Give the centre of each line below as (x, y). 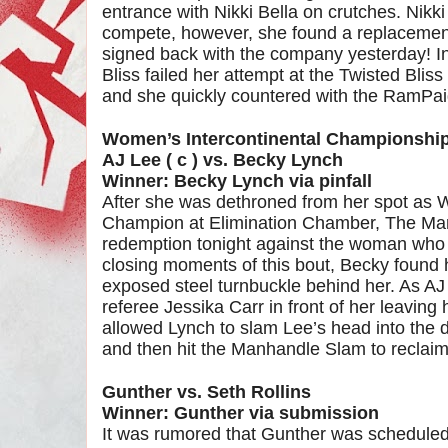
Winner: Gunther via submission (243, 413)
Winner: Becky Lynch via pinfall (239, 181)
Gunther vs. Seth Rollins (206, 392)
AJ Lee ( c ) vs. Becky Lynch (222, 160)
